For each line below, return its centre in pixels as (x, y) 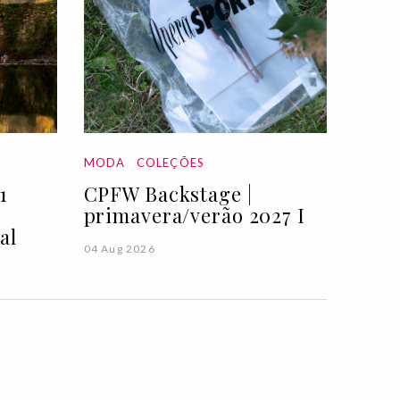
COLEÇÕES (171, 162)
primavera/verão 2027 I (194, 215)
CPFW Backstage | (168, 193)
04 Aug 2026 (119, 248)
